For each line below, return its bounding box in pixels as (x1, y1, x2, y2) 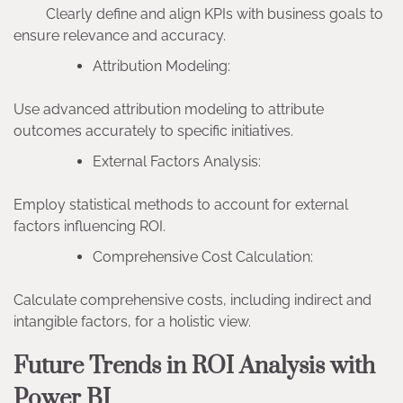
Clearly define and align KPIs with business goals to (13, 4, 383, 22)
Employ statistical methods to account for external (13, 195, 348, 213)
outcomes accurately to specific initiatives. (13, 121, 304, 139)
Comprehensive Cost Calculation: (93, 247, 320, 265)
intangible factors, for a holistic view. (13, 312, 258, 330)
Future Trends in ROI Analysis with (13, 351, 375, 381)
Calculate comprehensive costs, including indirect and (13, 291, 372, 309)
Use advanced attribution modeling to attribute (13, 100, 324, 118)
